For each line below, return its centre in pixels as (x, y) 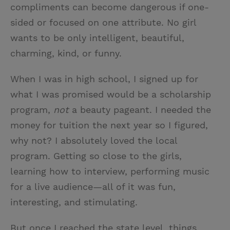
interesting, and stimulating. (74, 202)
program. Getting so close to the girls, (96, 156)
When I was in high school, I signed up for (104, 79)
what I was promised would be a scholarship (111, 94)
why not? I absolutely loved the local (94, 141)
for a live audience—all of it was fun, (93, 187)
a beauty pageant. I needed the (140, 110)
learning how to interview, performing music (110, 171)
